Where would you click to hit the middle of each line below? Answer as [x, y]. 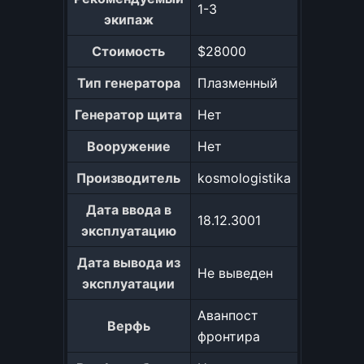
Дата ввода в [128, 210]
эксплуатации [128, 284]
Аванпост [227, 315]
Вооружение [128, 146]
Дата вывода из [128, 262]
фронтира [228, 336]
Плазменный [237, 83]
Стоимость [128, 51]
